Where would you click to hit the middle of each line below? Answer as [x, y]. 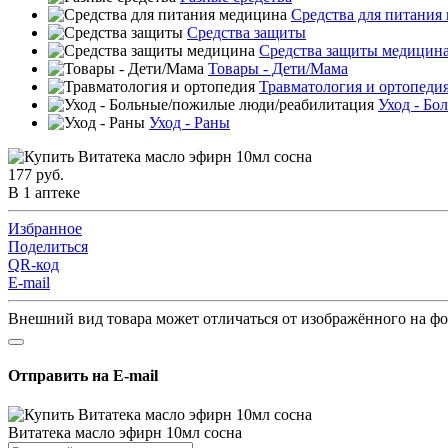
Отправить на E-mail [83, 375]
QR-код [33, 264]
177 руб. [36, 174]
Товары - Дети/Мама [278, 68]
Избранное [45, 228]
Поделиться [48, 246]
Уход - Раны [189, 122]
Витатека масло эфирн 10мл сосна [125, 433]
